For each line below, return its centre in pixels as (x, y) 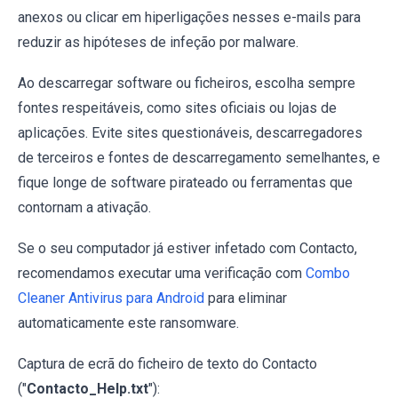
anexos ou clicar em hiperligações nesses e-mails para (189, 17)
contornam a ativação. (84, 207)
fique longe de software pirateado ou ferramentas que (185, 182)
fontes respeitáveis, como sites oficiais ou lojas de (177, 107)
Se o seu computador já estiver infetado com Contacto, (187, 248)
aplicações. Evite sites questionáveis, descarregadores (190, 132)
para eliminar (246, 298)
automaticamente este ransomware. (128, 322)
